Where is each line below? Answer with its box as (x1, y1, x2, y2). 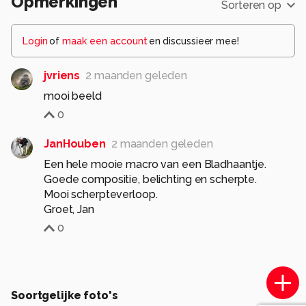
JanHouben (44, 137, 106, 150)
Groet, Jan (44, 203, 94, 216)
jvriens (44, 69, 81, 82)
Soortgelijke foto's (11, 289, 118, 302)
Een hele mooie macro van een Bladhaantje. (44, 158, 267, 171)
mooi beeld (44, 89, 102, 102)
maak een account (61, 36, 148, 46)
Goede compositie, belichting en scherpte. (44, 173, 258, 186)
